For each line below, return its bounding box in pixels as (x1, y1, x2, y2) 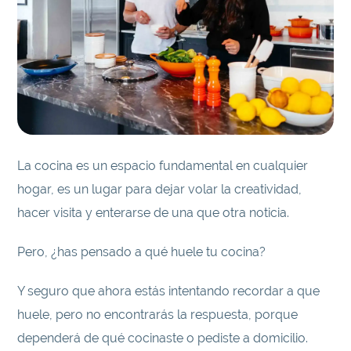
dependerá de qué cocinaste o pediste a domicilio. (17, 331, 309, 346)
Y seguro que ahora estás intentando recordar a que (17, 284, 320, 299)
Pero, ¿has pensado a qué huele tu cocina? (17, 244, 266, 260)
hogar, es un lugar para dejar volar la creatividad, (17, 182, 302, 197)
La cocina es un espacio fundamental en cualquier (17, 158, 309, 174)
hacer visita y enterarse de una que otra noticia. (17, 205, 290, 221)
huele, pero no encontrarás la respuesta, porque (17, 307, 299, 323)
